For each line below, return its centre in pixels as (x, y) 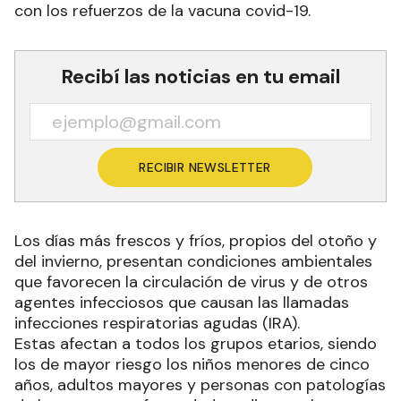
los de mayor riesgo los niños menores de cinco (192, 364)
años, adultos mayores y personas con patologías (200, 385)
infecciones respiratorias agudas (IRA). (159, 323)
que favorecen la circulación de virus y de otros (191, 282)
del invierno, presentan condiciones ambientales (193, 261)
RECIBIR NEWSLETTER (205, 167)
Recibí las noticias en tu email (200, 77)
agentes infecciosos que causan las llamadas (182, 303)
